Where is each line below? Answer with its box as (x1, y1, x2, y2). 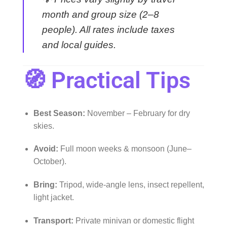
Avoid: (33, 144, 58, 154)
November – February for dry (85, 108, 190, 118)
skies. (33, 121, 54, 130)
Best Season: (33, 108, 85, 118)
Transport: (33, 216, 73, 225)
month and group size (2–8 (42, 9, 159, 20)
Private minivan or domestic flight (73, 216, 194, 225)
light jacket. (33, 193, 74, 202)
